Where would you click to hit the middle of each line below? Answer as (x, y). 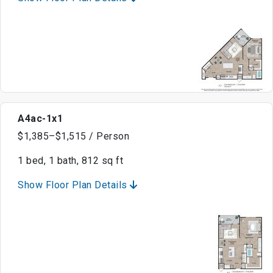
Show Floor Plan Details (74, 185)
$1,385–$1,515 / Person (73, 136)
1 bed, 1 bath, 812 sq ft (70, 161)
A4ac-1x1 (40, 119)
